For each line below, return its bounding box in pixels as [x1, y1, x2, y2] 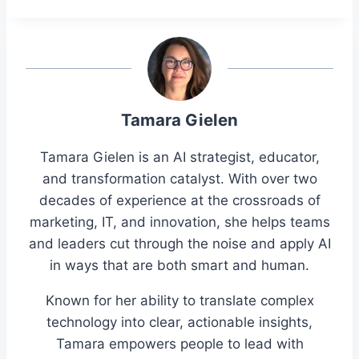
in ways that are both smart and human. [50, 257, 309, 274]
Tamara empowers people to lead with [55, 336, 304, 353]
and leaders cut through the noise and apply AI [28, 236, 331, 252]
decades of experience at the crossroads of [38, 192, 321, 209]
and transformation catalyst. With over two [42, 171, 317, 188]
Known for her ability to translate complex [45, 292, 314, 309]
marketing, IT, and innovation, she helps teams [29, 214, 330, 231]
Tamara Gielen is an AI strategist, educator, [39, 149, 320, 166]
